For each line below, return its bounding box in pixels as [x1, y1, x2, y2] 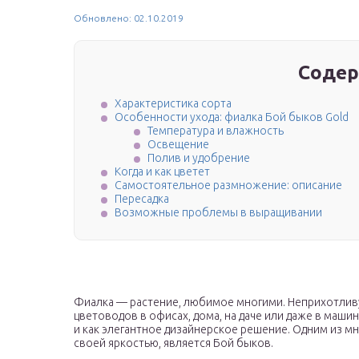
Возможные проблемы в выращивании [115, 206, 322, 220]
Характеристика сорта [115, 97, 232, 111]
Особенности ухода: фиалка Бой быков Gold [115, 111, 349, 124]
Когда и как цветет [115, 165, 210, 179]
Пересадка [115, 192, 169, 206]
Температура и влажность [147, 124, 284, 138]
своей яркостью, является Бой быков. [74, 337, 273, 350]
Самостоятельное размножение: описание [115, 179, 342, 192]
